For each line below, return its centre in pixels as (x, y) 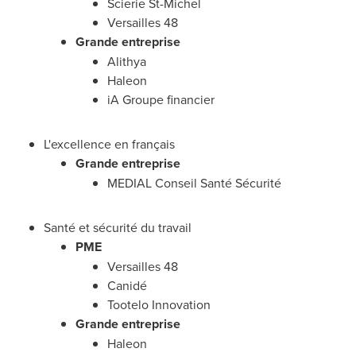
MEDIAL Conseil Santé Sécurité (194, 183)
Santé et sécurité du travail (118, 227)
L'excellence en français (109, 144)
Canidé (127, 285)
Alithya (127, 61)
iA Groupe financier (161, 99)
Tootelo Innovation (159, 304)
